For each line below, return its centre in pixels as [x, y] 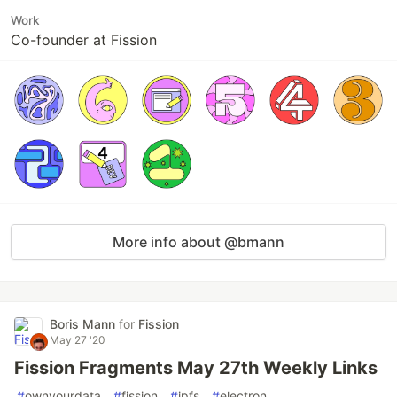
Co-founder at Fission [84, 40]
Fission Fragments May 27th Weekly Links [196, 368]
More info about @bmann [198, 242]
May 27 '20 [78, 340]
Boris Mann [84, 324]
